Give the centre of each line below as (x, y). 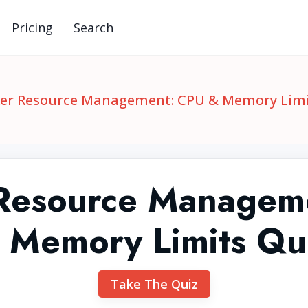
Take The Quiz (154, 284)
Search (93, 27)
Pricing (32, 27)
